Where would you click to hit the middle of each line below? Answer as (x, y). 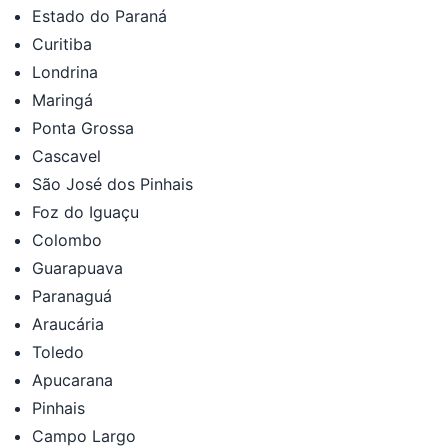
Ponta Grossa (83, 127)
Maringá (62, 99)
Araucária (68, 323)
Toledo (58, 351)
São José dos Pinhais (112, 183)
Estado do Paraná (99, 15)
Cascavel (66, 155)
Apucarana (72, 379)
